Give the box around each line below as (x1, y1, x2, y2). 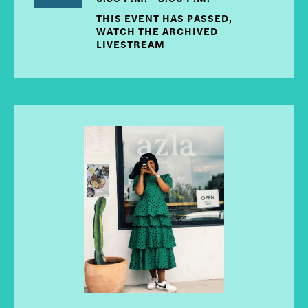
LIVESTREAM (96, 36, 165, 52)
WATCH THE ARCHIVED (96, 23, 218, 38)
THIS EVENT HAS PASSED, (96, 10, 232, 25)
